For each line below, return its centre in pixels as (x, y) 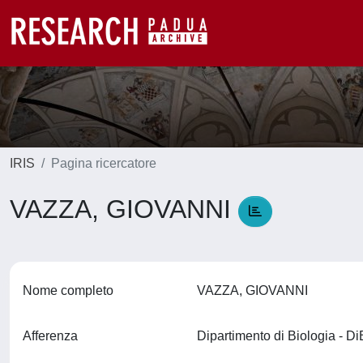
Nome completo (68, 290)
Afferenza (50, 336)
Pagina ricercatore (104, 163)
